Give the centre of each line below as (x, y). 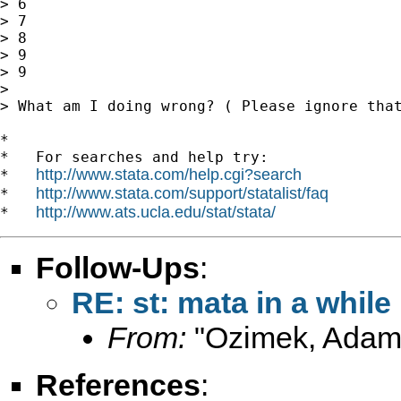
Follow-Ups (118, 267)
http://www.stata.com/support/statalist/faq (182, 193)
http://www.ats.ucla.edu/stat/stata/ (156, 212)
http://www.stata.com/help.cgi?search (169, 174)
